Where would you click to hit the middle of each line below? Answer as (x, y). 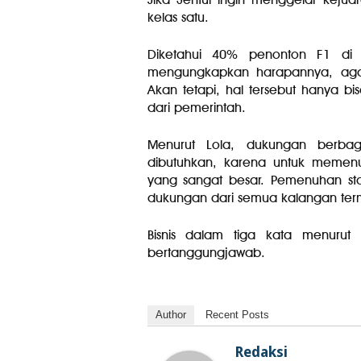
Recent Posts (237, 315)
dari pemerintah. (196, 108)
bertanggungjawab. (206, 253)
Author (170, 315)
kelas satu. (178, 17)
